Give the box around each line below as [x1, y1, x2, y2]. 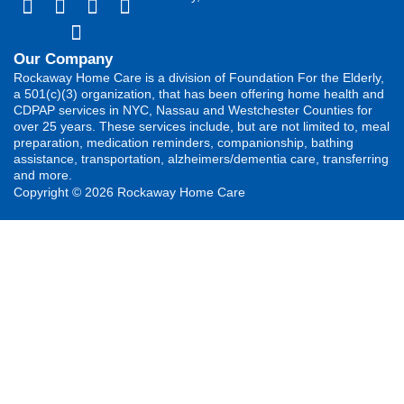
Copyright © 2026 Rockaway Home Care [14, 184, 245, 199]
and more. [14, 167, 72, 182]
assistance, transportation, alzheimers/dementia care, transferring [14, 151, 389, 166]
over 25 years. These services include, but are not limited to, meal [14, 118, 390, 133]
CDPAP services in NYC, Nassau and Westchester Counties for [14, 102, 372, 117]
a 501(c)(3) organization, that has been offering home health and [14, 86, 384, 101]
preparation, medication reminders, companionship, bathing [14, 134, 353, 150]
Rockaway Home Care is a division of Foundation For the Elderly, [14, 69, 384, 85]
